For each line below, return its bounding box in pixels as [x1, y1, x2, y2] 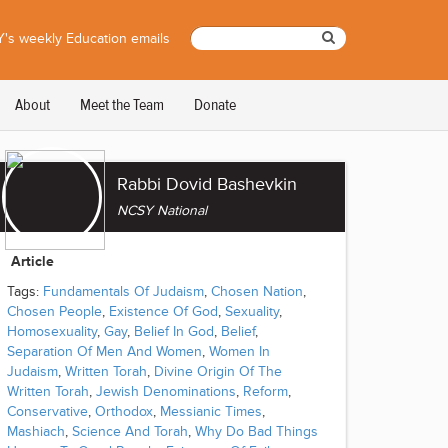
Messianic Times [160, 403, 262, 420]
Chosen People [7, 303, 102, 320]
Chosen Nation [211, 283, 303, 300]
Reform [243, 383, 288, 400]
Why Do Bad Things [195, 423, 318, 440]
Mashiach [7, 423, 65, 440]
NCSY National [117, 202, 207, 219]
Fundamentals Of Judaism [43, 283, 204, 300]
